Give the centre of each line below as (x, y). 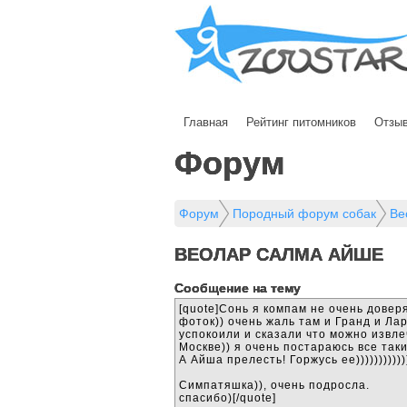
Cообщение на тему (238, 288)
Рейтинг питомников (301, 122)
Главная (206, 122)
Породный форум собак (304, 213)
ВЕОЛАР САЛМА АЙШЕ (279, 254)
